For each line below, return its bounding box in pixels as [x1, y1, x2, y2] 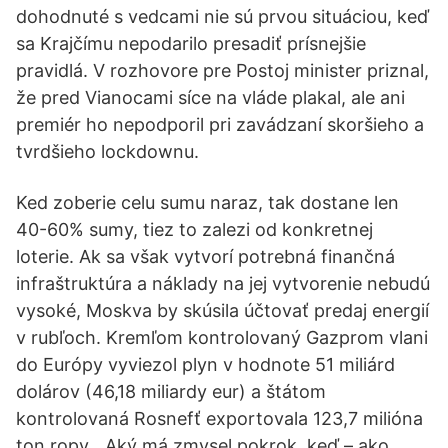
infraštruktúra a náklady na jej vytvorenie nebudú [16, 273, 430, 294]
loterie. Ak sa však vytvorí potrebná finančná [16, 246, 395, 267]
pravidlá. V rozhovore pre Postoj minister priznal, [16, 60, 429, 81]
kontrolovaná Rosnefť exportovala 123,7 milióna [16, 408, 423, 429]
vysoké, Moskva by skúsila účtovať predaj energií [16, 300, 429, 321]
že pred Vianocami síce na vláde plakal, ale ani [16, 87, 405, 108]
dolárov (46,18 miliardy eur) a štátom [16, 381, 326, 402]
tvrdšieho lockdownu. [16, 141, 199, 162]
